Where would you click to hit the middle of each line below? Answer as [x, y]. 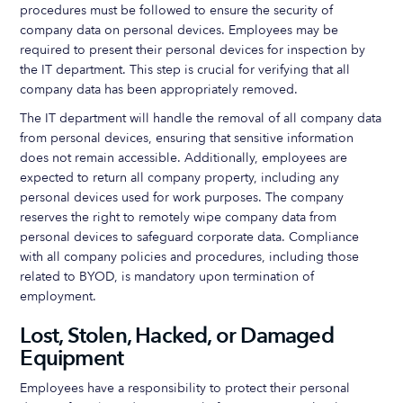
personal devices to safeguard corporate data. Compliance [190, 237]
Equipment [72, 358]
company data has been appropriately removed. [159, 90]
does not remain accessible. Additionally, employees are [184, 158]
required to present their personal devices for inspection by [193, 50]
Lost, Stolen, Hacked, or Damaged [177, 336]
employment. [58, 296]
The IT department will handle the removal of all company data [201, 118]
